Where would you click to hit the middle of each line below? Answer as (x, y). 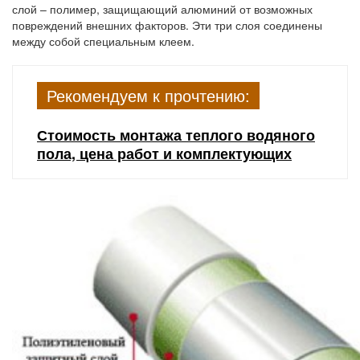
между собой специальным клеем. (103, 41)
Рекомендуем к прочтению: (148, 95)
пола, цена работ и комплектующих (164, 153)
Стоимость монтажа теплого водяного (176, 135)
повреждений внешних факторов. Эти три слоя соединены (167, 25)
